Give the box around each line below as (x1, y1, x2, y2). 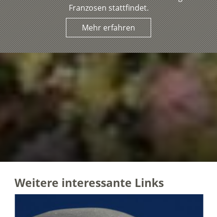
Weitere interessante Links (14, 175, 164, 190)
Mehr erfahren (82, 22, 135, 33)
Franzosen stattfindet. (68, 2, 149, 13)
